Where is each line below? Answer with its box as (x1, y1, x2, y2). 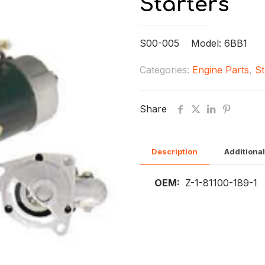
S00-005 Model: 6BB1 (140, 37, 247, 49)
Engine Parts (192, 64, 249, 76)
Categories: (140, 64, 192, 76)
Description (151, 147, 198, 156)
